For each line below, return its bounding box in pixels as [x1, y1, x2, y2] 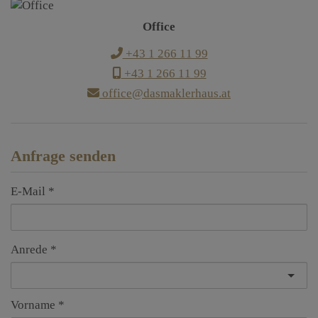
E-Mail [11, 185, 45, 199]
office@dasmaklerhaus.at [99, 87, 231, 101]
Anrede [11, 243, 48, 257]
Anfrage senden [11, 147, 116, 165]
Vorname [11, 298, 55, 312]
